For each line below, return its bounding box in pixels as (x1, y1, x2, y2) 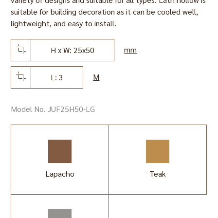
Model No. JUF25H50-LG (11, 103, 95, 114)
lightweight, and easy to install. (11, 18, 117, 28)
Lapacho (45, 168, 75, 179)
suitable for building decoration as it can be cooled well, (11, 6, 199, 17)
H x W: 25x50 (51, 44, 95, 55)
